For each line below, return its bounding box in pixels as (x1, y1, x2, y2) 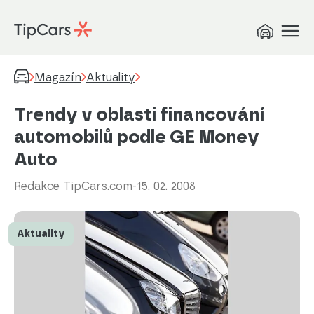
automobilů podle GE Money (14, 125, 259, 148)
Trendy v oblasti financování (14, 103, 265, 125)
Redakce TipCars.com (14, 179, 132, 193)
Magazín (34, 70, 81, 84)
